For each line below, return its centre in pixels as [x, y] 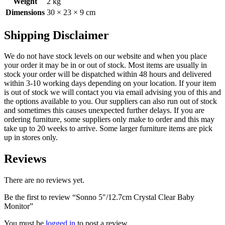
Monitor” [19, 206]
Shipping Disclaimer [57, 35]
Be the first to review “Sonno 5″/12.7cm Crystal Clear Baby [99, 197]
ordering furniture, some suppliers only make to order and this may [109, 120]
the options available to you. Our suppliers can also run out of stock [110, 101]
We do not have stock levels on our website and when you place [105, 56]
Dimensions [25, 12]
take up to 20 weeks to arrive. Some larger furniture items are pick [108, 129]
